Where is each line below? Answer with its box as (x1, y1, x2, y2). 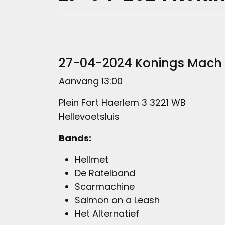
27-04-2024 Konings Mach (59, 55, 222, 72)
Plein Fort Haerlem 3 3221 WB (59, 96, 188, 109)
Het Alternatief (75, 207, 139, 220)
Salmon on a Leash (75, 194, 160, 207)
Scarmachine (75, 180, 135, 193)
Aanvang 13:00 (59, 75, 123, 88)
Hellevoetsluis (59, 110, 120, 123)
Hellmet (75, 153, 108, 166)
